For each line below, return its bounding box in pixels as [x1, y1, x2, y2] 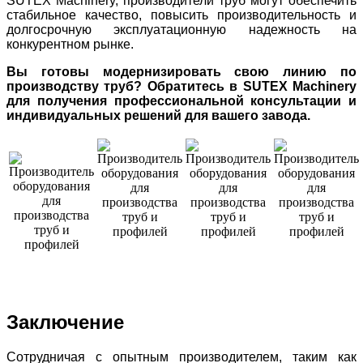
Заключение [6, 310, 124, 333]
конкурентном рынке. [6, 36, 134, 51]
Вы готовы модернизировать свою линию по [6, 64, 357, 79]
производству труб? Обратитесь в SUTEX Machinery [6, 79, 357, 93]
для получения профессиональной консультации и [6, 93, 357, 108]
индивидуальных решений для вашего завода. [6, 108, 310, 122]
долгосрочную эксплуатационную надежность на [6, 22, 357, 36]
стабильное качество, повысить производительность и [6, 7, 357, 22]
